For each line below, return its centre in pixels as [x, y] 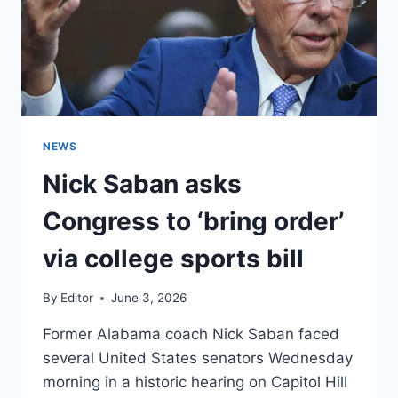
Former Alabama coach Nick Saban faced [191, 334]
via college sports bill [173, 258]
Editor [77, 298]
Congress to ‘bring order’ [193, 221]
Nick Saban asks [142, 183]
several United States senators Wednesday [198, 358]
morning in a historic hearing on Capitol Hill [195, 382]
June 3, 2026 [149, 298]
